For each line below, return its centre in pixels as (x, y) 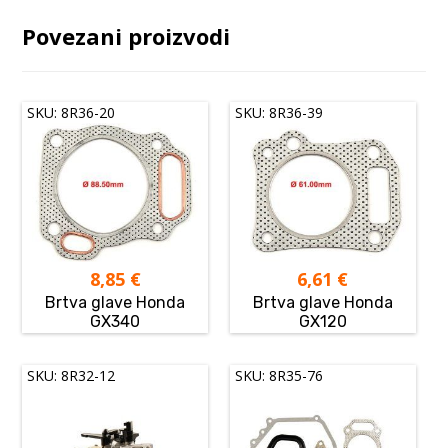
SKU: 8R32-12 (71, 376)
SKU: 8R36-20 (71, 112)
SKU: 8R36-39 (279, 112)
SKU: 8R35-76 (279, 376)
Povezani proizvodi (126, 36)
